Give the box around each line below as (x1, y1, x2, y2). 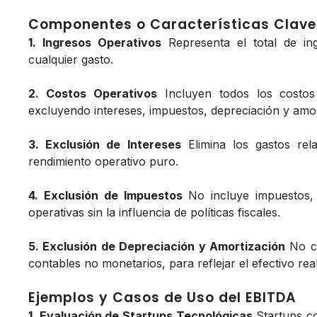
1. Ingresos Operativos (28, 35, 162, 50)
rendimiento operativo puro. (28, 154, 178, 169)
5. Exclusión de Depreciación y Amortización (28, 239, 286, 254)
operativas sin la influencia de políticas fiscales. (28, 205, 280, 220)
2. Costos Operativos (28, 86, 157, 101)
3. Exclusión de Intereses (28, 137, 181, 152)
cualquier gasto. (28, 52, 113, 67)
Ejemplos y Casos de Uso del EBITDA (28, 288, 296, 308)
